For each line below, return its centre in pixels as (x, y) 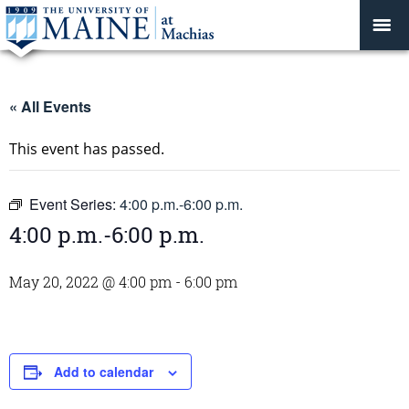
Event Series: (74, 204)
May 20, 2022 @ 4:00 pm (90, 282)
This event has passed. (87, 149)
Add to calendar (104, 372)
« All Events (50, 106)
